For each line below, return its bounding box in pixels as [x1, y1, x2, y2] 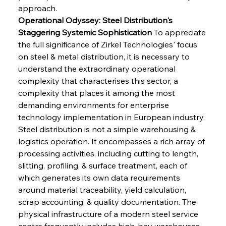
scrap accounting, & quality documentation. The [18, 196, 198, 207]
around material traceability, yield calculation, [18, 184, 188, 195]
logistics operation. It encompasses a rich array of [18, 136, 207, 146]
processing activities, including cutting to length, [18, 148, 200, 158]
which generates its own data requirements [18, 172, 182, 183]
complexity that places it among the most [18, 87, 177, 98]
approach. [18, 3, 57, 13]
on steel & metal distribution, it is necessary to [18, 51, 192, 62]
